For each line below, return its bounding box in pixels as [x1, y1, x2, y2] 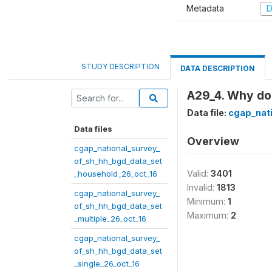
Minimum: [187, 195, 228, 206]
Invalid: [187, 182, 217, 192]
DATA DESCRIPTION [180, 63, 255, 73]
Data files [74, 123, 112, 134]
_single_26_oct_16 [74, 258, 140, 268]
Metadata [186, 3, 224, 13]
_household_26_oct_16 [74, 168, 157, 178]
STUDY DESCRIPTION [81, 61, 160, 71]
